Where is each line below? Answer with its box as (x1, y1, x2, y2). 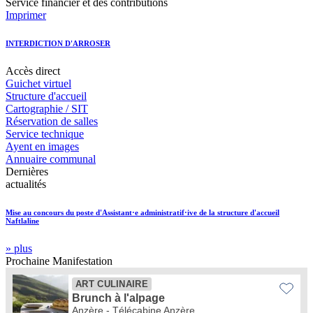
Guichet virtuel (6, 77, 71, 89)
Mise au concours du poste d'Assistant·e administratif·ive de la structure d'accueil (6, 208, 279, 217)
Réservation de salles (6, 115, 98, 127)
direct (36, 64, 60, 77)
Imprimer (6, 8, 46, 21)
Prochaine (6, 254, 50, 267)
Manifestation (50, 254, 112, 267)
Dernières (6, 165, 48, 177)
